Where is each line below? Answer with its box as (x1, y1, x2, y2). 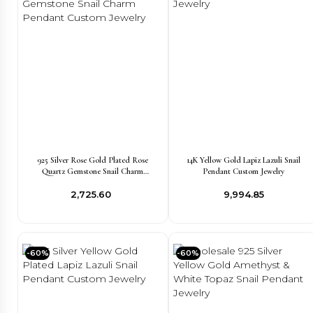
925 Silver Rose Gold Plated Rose (37, 155, 149, 165)
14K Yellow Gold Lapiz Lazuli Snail (186, 155, 300, 165)
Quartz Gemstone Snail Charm (42, 166, 144, 176)
